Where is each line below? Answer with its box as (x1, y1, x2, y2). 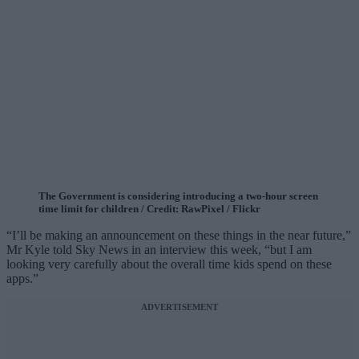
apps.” (6, 272, 38, 286)
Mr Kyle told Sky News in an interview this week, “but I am (6, 243, 312, 257)
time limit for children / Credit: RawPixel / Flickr (38, 203, 260, 216)
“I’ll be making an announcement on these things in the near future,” (6, 228, 351, 243)
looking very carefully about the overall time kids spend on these (6, 257, 332, 272)
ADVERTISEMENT (140, 302, 219, 313)
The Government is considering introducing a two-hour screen (38, 190, 318, 203)
